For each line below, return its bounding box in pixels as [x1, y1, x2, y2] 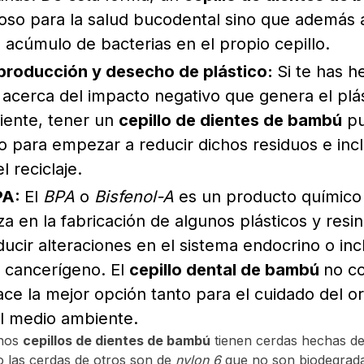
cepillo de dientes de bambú [119, 110, 343, 131]
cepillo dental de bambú [129, 260, 324, 280]
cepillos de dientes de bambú [23, 332, 211, 349]
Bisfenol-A [94, 187, 175, 207]
